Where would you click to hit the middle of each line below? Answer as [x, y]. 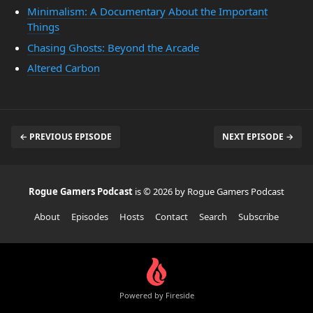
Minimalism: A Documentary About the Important [147, 11]
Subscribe [259, 217]
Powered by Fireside [156, 295]
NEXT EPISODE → [258, 137]
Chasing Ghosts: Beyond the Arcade [113, 47]
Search [213, 217]
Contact [172, 217]
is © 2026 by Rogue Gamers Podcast [210, 191]
